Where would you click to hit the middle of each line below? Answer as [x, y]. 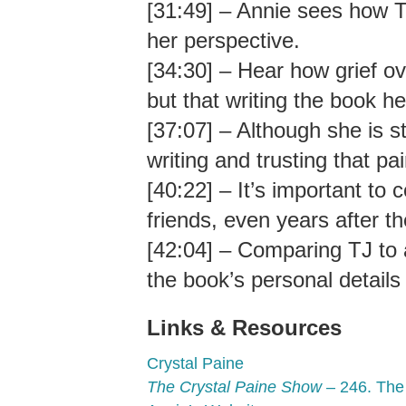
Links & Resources [244, 328]
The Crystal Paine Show [234, 387]
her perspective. [223, 40]
